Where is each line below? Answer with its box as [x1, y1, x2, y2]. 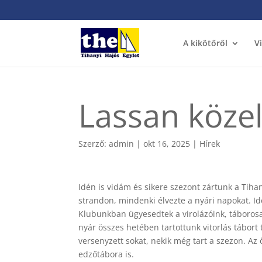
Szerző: [78, 138, 109, 149]
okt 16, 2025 [143, 138, 191, 149]
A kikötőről [182, 37, 227, 49]
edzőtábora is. [78, 249, 137, 260]
